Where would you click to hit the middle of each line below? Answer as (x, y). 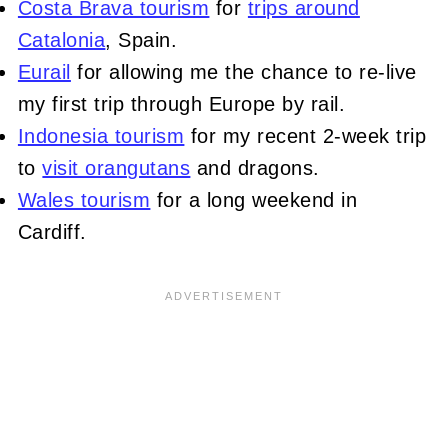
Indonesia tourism (101, 135)
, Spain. (141, 39)
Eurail (44, 71)
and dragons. (255, 167)
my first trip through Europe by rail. (181, 103)
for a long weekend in (254, 199)
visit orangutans (116, 167)
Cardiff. (52, 231)
